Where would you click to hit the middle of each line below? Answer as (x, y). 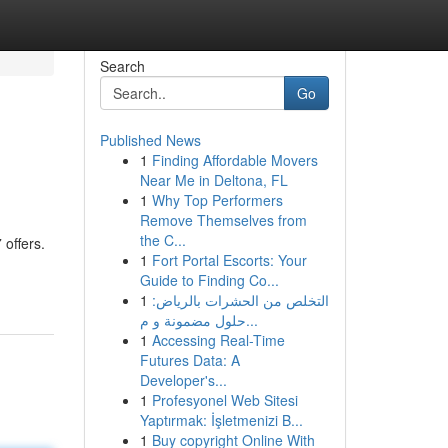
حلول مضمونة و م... (251, 320)
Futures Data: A (189, 360)
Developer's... (183, 380)
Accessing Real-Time (218, 340)
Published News (150, 140)
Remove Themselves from (223, 220)
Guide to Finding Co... (209, 280)
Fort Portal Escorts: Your (229, 260)
